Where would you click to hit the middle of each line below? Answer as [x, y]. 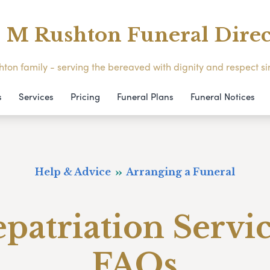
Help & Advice [74, 171]
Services [36, 96]
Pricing [85, 96]
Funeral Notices [222, 96]
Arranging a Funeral [179, 171]
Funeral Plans [145, 96]
